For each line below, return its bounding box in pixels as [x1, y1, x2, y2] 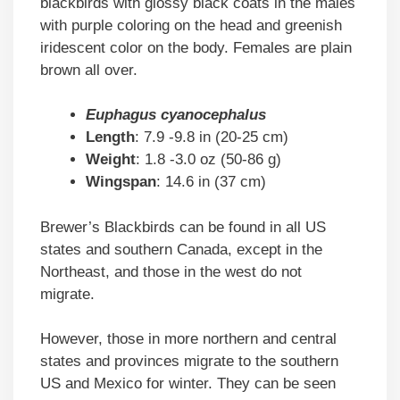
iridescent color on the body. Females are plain [40, 38, 352, 56]
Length [86, 129, 135, 146]
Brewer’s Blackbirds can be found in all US [40, 218, 326, 236]
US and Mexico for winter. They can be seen [40, 375, 336, 393]
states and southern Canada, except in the [40, 240, 322, 258]
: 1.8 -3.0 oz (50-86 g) [136, 151, 281, 169]
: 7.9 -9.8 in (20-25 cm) [135, 129, 288, 146]
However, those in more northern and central [40, 330, 337, 348]
